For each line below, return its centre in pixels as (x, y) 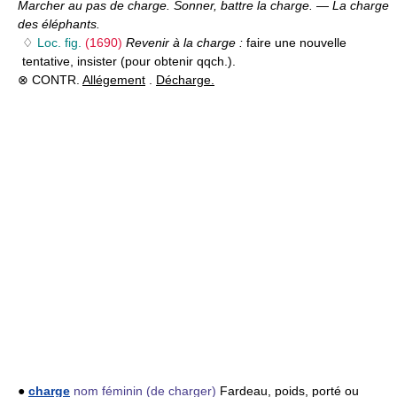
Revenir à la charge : (186, 43)
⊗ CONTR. (50, 80)
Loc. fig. (59, 43)
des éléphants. (59, 24)
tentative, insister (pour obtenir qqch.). (129, 62)
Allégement (114, 80)
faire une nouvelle (296, 43)
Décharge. (185, 80)
